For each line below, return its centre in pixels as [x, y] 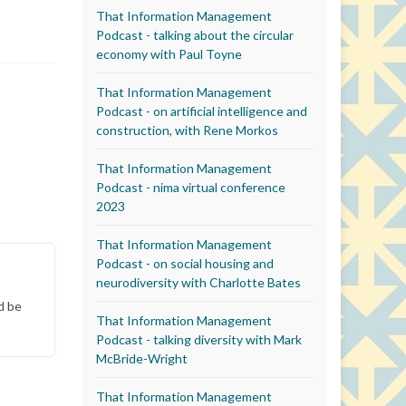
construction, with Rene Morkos [187, 130]
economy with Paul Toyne [169, 53]
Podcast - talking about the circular [195, 34]
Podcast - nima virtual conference [191, 187]
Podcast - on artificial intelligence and [202, 111]
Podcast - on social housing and [185, 263]
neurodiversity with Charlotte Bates [198, 282]
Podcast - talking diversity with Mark [199, 339]
